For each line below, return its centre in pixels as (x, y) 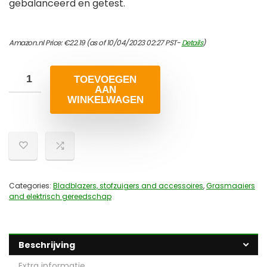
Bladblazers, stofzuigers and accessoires (128, 186)
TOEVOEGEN (105, 80)
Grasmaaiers (231, 186)
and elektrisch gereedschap (60, 197)
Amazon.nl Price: (36, 43)
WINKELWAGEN (105, 100)
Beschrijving (47, 245)
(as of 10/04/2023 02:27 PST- (133, 43)
